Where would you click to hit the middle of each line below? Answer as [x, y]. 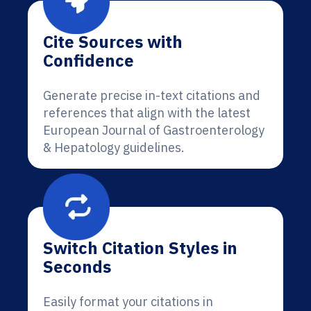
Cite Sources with [113, 42]
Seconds [77, 267]
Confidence [89, 60]
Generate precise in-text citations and [152, 95]
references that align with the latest [147, 113]
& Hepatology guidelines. [114, 148]
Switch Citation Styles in [140, 248]
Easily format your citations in [128, 302]
